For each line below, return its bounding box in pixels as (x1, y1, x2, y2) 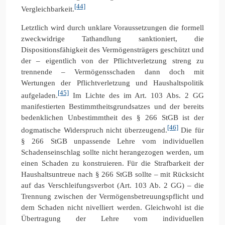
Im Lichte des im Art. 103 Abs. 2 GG (69, 91, 204, 99)
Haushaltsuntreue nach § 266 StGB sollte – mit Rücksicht (21, 170, 204, 178)
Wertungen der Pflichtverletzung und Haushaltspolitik (21, 78, 204, 87)
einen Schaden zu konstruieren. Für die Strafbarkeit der (21, 159, 204, 167)
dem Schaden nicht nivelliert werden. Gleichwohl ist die (21, 203, 204, 211)
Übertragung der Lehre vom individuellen (21, 214, 204, 222)
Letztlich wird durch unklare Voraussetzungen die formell (21, 23, 204, 32)
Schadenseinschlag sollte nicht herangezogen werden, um (21, 148, 204, 156)
